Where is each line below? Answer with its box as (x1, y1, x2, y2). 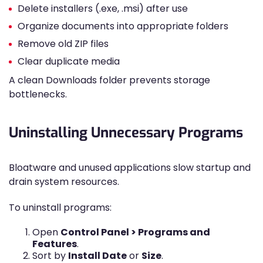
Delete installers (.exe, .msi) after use (18, 2, 188, 15)
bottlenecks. (9, 87, 67, 101)
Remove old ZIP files (18, 37, 109, 50)
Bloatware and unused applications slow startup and (9, 161, 251, 174)
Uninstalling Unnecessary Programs (9, 123, 243, 142)
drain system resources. (9, 175, 119, 188)
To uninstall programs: (9, 201, 112, 214)
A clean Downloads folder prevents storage (9, 73, 210, 87)
